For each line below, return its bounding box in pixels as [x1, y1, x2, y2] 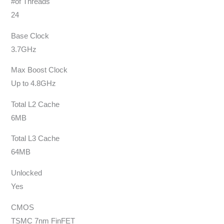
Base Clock [11, 31, 49, 40]
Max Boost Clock [11, 66, 68, 74]
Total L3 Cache [11, 134, 60, 143]
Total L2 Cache [11, 100, 60, 108]
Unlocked [11, 168, 42, 177]
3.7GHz [11, 45, 37, 53]
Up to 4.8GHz [11, 79, 56, 88]
